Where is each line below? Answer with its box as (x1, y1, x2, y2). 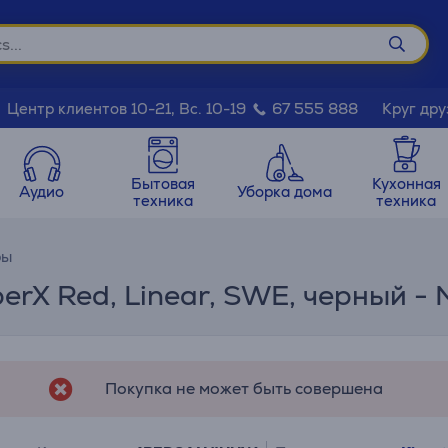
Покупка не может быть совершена (105, 378, 383, 399)
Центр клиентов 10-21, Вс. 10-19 (7, 99, 250, 118)
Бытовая (131, 173, 196, 193)
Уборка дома (237, 182, 333, 201)
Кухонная (371, 173, 441, 193)
